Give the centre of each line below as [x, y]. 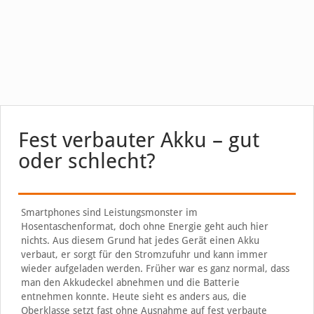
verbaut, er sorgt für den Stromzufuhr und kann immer [144, 254]
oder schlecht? [87, 161]
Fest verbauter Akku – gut [139, 140]
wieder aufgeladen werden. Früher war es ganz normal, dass [155, 268]
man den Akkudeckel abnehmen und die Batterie [130, 282]
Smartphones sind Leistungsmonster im [109, 212]
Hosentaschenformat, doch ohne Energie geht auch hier [144, 226]
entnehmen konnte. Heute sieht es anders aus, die [134, 296]
